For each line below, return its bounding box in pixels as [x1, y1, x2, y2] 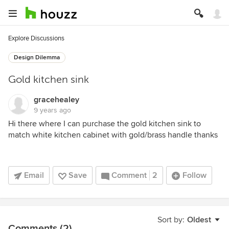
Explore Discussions [8, 34, 64, 42]
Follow [182, 170, 207, 180]
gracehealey [34, 95, 79, 105]
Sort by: [157, 215, 185, 225]
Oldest [187, 215, 211, 225]
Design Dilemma [14, 54, 60, 61]
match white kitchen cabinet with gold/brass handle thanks [8, 130, 218, 140]
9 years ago [34, 106, 71, 114]
